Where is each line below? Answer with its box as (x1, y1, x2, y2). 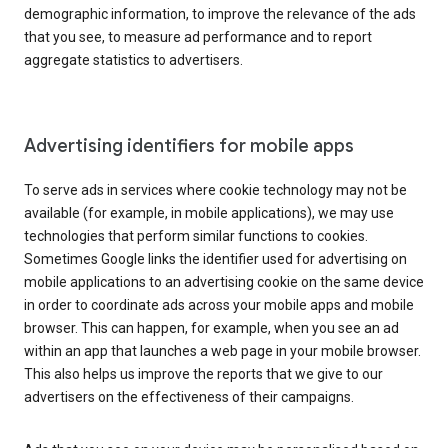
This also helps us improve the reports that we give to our (24, 366, 383, 383)
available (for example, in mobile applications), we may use (24, 205, 394, 222)
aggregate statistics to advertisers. (24, 52, 243, 69)
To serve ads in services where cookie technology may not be (24, 182, 407, 199)
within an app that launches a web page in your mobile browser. (24, 343, 421, 360)
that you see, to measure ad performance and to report (24, 29, 372, 46)
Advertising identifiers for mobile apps (24, 135, 354, 158)
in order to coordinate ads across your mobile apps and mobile (24, 297, 414, 314)
